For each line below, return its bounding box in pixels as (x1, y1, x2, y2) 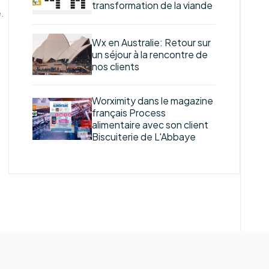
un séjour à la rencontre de (91, 48, 208, 61)
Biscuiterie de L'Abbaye (91, 131, 196, 144)
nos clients (91, 60, 139, 73)
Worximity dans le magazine (91, 95, 213, 107)
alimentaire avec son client (91, 119, 208, 131)
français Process (91, 107, 166, 119)
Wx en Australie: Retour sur (91, 36, 211, 49)
